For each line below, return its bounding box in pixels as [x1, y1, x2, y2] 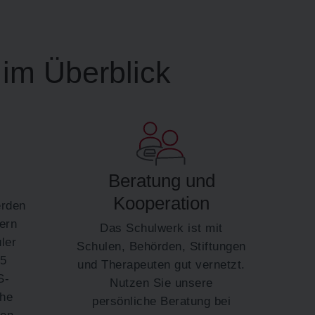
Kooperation [113, 193, 210, 214]
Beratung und [108, 170, 215, 192]
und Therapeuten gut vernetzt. [77, 257, 245, 271]
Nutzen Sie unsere [110, 275, 213, 290]
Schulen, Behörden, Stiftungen [77, 238, 246, 253]
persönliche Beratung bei [92, 293, 231, 308]
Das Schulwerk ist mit [100, 220, 223, 235]
